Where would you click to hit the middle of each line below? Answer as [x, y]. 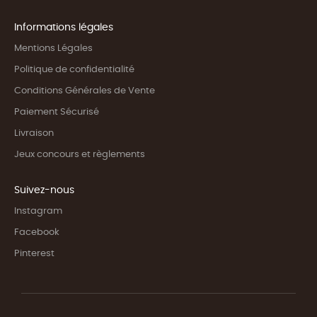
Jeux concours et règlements [80, 155]
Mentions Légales [53, 49]
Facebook [37, 233]
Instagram [38, 212]
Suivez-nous [44, 191]
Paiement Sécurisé [57, 113]
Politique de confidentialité [74, 70]
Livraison [34, 134]
